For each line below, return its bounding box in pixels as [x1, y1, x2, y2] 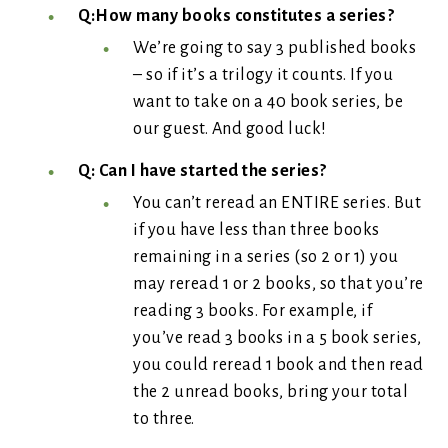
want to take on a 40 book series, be [133, 93, 403, 111]
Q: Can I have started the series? [78, 162, 327, 180]
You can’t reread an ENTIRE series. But [133, 194, 421, 212]
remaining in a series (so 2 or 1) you [133, 248, 399, 266]
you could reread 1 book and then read [133, 356, 424, 374]
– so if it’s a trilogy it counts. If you [133, 66, 393, 84]
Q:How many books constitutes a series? [78, 7, 394, 25]
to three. [133, 410, 195, 428]
